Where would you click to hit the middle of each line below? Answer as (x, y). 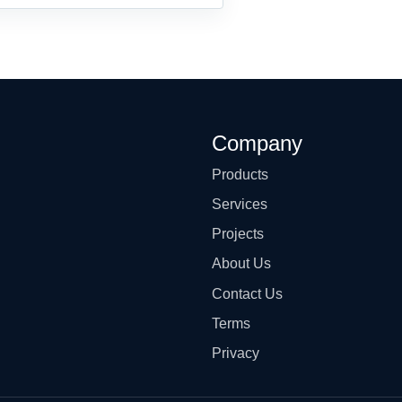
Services (240, 204)
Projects (238, 234)
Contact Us (247, 293)
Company (257, 143)
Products (240, 174)
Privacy (236, 353)
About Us (241, 264)
